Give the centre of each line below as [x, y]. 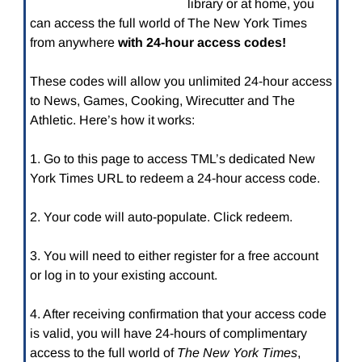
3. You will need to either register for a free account [174, 256]
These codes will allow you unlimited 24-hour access [181, 82]
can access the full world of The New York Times [168, 23]
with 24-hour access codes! [202, 43]
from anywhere [74, 43]
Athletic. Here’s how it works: [112, 120]
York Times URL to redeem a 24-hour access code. [175, 179]
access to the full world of [103, 353]
